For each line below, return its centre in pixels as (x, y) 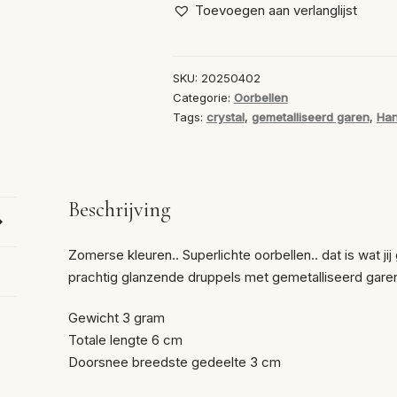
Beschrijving (120, 209)
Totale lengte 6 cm (126, 340)
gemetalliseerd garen (310, 117)
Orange (194, 27)
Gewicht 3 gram (117, 318)
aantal (189, 50)
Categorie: (203, 98)
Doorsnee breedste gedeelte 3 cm (175, 362)
